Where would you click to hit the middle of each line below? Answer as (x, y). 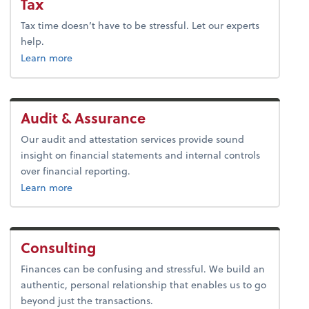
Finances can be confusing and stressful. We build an (143, 268)
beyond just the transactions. (87, 300)
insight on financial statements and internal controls (141, 155)
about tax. (95, 57)
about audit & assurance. (129, 187)
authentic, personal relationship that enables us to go (144, 284)
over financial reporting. (76, 171)
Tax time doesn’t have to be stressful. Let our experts (140, 26)
